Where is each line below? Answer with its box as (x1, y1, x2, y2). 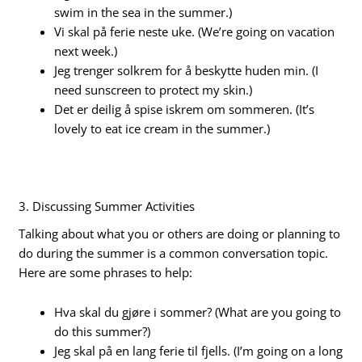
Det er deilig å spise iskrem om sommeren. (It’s (54, 101, 315, 118)
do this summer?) (54, 323, 151, 340)
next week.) (54, 43, 118, 60)
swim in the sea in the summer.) (54, 4, 233, 21)
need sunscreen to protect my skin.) (54, 82, 253, 99)
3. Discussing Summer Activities (19, 197, 196, 214)
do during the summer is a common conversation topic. (19, 244, 329, 261)
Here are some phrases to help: (19, 263, 193, 280)
